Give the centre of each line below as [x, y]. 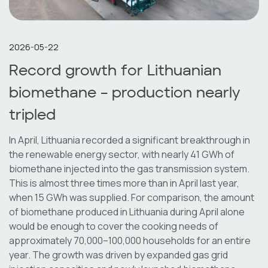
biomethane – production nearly [125, 93]
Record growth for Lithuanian [115, 71]
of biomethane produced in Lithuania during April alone [127, 211]
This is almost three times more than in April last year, [124, 183]
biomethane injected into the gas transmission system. [129, 168]
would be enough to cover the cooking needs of [114, 226]
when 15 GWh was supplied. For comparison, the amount [132, 197]
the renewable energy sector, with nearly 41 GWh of [122, 154]
